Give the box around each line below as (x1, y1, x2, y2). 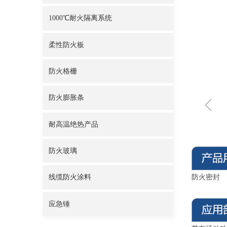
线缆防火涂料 (49, 173, 91, 181)
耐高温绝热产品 (49, 120, 98, 128)
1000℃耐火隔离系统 (49, 14, 112, 22)
